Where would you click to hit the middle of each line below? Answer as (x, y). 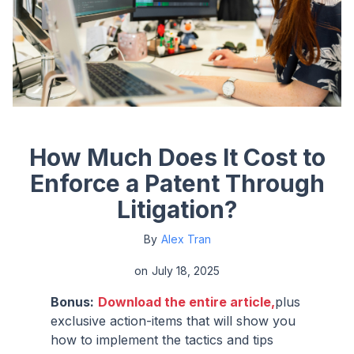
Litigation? (177, 209)
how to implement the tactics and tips (162, 339)
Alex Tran (186, 239)
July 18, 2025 (186, 270)
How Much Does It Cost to (177, 157)
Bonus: (72, 301)
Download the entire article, (186, 301)
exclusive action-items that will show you (173, 320)
